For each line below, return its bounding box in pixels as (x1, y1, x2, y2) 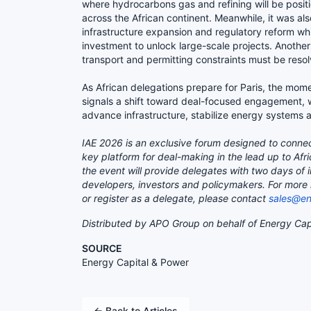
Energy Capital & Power (82, 255, 189, 268)
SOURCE (82, 242, 122, 254)
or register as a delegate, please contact (82, 192, 269, 204)
